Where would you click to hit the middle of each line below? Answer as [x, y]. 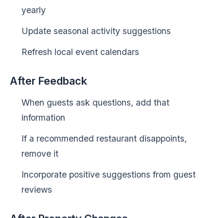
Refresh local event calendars [80, 52]
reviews [37, 190]
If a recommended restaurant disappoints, [104, 138]
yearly [34, 10]
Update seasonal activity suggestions [96, 31]
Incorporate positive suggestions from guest [109, 174]
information [43, 118]
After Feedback [48, 81]
